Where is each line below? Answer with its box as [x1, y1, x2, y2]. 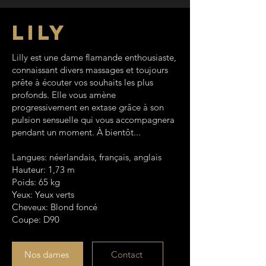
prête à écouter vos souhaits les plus [12, 77, 153, 88]
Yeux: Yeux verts [12, 189, 74, 200]
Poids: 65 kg [12, 176, 60, 188]
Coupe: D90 [12, 214, 59, 225]
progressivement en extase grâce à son [12, 102, 164, 113]
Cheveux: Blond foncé [12, 201, 97, 213]
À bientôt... [94, 126, 141, 138]
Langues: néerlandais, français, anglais [12, 151, 161, 163]
